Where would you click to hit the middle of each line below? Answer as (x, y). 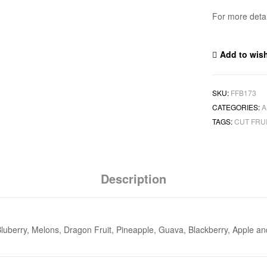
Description (133, 178)
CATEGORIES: (237, 107)
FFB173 (244, 93)
